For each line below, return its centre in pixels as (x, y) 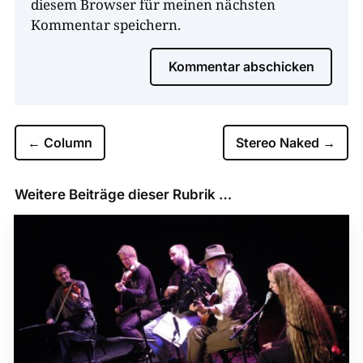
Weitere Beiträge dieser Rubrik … (123, 194)
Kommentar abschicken (242, 66)
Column (68, 142)
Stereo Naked (278, 142)
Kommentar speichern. (105, 24)
